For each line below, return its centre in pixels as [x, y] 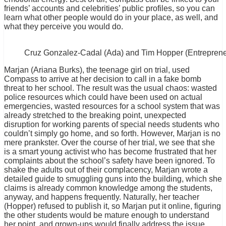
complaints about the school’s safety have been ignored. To [109, 161]
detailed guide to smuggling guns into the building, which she [113, 179]
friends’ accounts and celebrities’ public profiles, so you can [109, 9]
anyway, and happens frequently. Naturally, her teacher [102, 197]
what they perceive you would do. [64, 27]
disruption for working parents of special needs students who [112, 125]
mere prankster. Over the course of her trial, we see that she [109, 143]
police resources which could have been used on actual [103, 97]
